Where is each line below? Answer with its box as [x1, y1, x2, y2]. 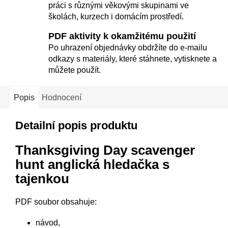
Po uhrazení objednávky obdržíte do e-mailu [48, 43, 207, 52]
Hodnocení [42, 93, 81, 102]
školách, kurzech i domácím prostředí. [48, 12, 184, 21]
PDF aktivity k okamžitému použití [48, 31, 196, 41]
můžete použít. [48, 65, 101, 74]
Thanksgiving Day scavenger [15, 142, 195, 158]
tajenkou [15, 170, 69, 186]
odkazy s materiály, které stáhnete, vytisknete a [48, 54, 217, 63]
